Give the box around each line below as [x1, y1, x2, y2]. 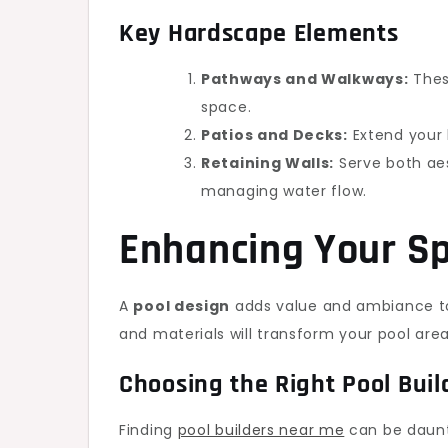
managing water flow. [201, 181, 367, 201]
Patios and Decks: [201, 125, 348, 145]
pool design [133, 296, 231, 316]
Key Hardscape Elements [119, 17, 399, 50]
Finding [119, 420, 178, 440]
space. [201, 97, 252, 117]
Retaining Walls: [201, 153, 335, 173]
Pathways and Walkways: [201, 69, 409, 89]
